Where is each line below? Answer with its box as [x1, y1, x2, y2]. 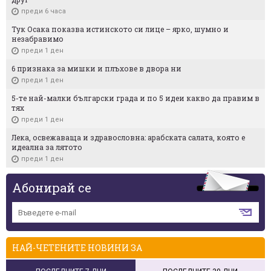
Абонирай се [12, 180, 91, 196]
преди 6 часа [21, 7, 66, 16]
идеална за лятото [11, 142, 82, 152]
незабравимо [11, 34, 64, 44]
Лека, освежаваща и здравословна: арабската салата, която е [11, 132, 245, 143]
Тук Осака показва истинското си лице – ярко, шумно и [11, 24, 229, 34]
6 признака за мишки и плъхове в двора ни [11, 64, 181, 74]
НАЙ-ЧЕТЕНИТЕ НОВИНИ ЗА [12, 242, 142, 254]
